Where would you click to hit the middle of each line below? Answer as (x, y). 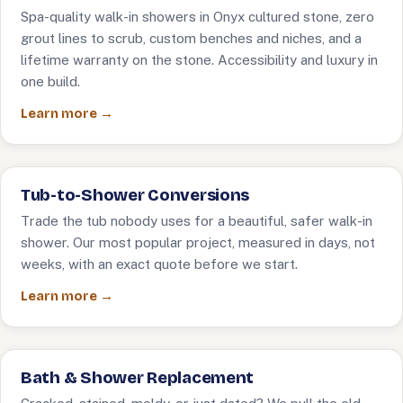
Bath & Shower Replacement (138, 378)
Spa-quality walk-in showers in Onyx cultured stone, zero (197, 17)
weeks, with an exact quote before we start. (159, 264)
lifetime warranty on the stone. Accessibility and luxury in (199, 60)
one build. (50, 81)
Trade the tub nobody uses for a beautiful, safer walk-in (197, 221)
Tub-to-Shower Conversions (135, 195)
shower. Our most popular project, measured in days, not (198, 242)
